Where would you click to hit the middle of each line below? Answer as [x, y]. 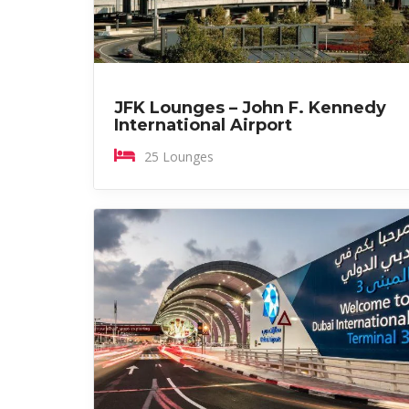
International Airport [203, 125]
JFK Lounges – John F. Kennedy [250, 107]
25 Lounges [179, 156]
